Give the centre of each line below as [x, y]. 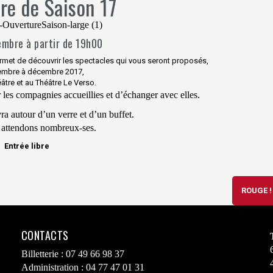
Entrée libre [27, 146]
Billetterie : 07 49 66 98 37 [73, 254]
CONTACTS [45, 235]
